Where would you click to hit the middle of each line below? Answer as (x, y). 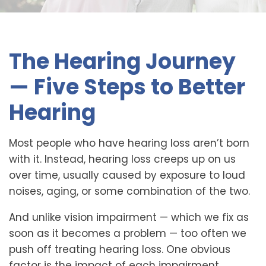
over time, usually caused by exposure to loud (127, 175)
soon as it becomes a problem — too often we (128, 233)
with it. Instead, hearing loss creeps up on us (122, 159)
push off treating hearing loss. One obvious (120, 249)
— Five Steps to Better (127, 87)
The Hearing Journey (122, 61)
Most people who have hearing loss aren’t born (129, 143)
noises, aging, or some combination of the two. (129, 191)
